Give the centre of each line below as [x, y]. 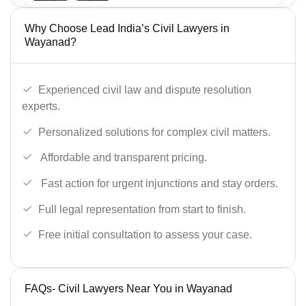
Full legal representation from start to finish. [142, 209]
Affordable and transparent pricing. [123, 158]
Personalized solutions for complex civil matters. [154, 132]
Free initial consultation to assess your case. [145, 235]
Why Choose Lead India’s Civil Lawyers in [127, 29]
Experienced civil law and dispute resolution [145, 90]
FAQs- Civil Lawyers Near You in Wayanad [128, 289]
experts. [41, 107]
